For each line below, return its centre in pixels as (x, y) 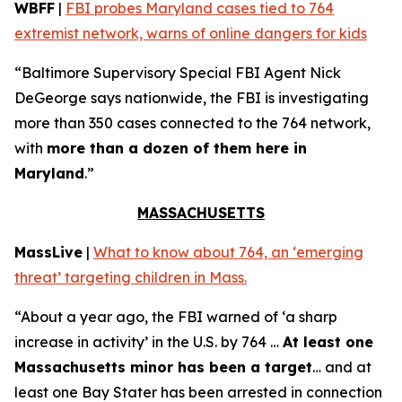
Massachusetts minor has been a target (163, 367)
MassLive (48, 252)
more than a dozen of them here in (177, 148)
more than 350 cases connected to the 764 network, (192, 123)
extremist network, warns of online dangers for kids (191, 33)
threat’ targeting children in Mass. (131, 277)
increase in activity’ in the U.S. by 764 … (149, 342)
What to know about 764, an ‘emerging (228, 252)
